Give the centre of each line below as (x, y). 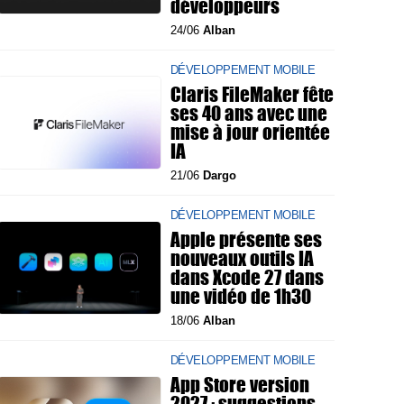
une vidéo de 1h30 (241, 296)
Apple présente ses (246, 239)
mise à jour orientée (250, 132)
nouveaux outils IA (242, 258)
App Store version (240, 384)
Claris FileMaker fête (252, 94)
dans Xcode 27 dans (247, 277)
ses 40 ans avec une (249, 113)
